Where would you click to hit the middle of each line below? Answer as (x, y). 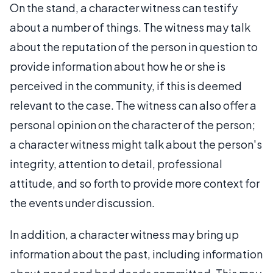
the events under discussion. (82, 203)
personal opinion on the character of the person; (133, 125)
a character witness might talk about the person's (136, 144)
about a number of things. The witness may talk (130, 27)
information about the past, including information (136, 254)
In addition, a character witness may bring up (124, 234)
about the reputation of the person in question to (134, 47)
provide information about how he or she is (118, 66)
